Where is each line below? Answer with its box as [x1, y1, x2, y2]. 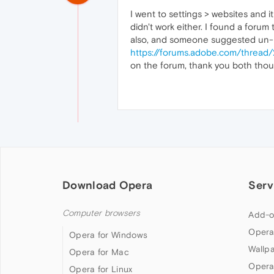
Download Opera [62, 178, 153, 191]
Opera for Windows [69, 229, 148, 240]
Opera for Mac [69, 246, 129, 257]
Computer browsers [62, 207, 141, 218]
